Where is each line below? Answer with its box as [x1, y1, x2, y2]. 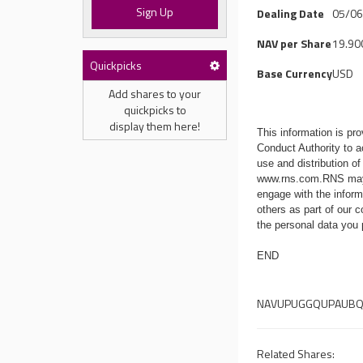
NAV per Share [257, 35, 332, 52]
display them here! [109, 117, 200, 135]
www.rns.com [257, 173, 320, 185]
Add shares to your [109, 85, 201, 102]
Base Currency [257, 65, 333, 82]
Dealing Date [257, 5, 325, 22]
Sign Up [136, 3, 174, 20]
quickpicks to [123, 101, 186, 118]
